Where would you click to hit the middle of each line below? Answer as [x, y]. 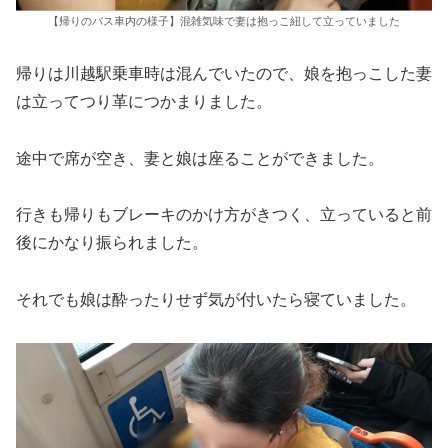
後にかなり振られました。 [112, 243]
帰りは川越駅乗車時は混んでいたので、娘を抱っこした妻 [224, 73]
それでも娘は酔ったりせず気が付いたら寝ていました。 [216, 300]
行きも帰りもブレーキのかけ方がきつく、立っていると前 [224, 215]
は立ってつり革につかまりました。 [144, 101]
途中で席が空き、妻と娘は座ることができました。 [200, 158]
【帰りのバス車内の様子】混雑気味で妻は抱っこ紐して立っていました [224, 21]
